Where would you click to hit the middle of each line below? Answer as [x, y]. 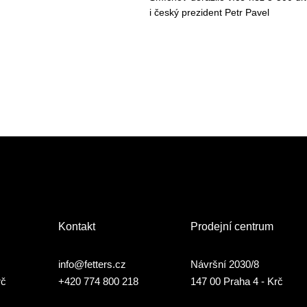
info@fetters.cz [92, 264]
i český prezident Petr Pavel [209, 12]
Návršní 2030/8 [225, 264]
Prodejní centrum [232, 226]
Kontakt [77, 226]
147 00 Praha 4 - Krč [237, 281]
